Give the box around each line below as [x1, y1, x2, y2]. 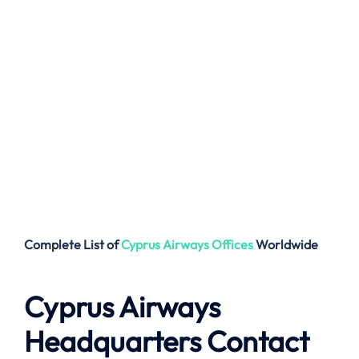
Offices [212, 236, 253, 253]
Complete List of [24, 236, 121, 253]
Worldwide [256, 236, 318, 253]
